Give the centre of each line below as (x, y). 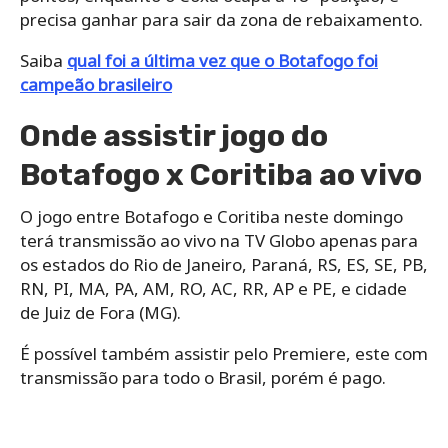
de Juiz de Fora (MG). (100, 312)
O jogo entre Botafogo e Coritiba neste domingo (211, 216)
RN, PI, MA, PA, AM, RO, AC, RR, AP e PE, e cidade (213, 288)
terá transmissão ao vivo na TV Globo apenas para (219, 240)
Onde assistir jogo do (174, 135)
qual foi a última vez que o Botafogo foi (222, 60)
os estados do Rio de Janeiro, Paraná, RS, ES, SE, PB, (224, 264)
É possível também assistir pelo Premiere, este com (224, 353)
